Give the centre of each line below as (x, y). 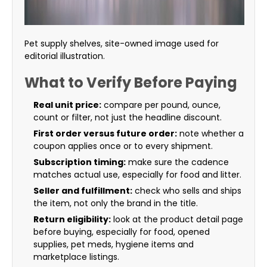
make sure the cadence (177, 162)
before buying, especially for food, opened (122, 232)
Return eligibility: (72, 220)
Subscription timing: (80, 162)
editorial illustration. (65, 56)
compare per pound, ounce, (161, 105)
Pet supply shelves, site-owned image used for (122, 44)
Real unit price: (67, 105)
